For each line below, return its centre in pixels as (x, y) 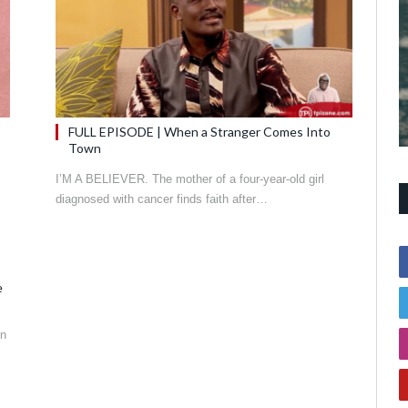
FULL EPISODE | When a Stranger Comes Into (199, 131)
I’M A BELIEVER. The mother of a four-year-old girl (190, 178)
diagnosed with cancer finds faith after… (162, 199)
